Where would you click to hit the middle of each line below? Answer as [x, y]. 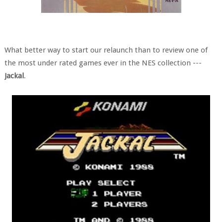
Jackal [14, 76]
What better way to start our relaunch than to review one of [106, 50]
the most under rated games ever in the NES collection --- [103, 63]
